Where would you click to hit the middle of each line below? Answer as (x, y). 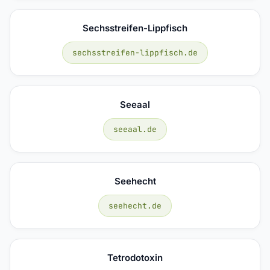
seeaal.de (135, 129)
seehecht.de (135, 206)
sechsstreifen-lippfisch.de (135, 52)
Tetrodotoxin (135, 257)
